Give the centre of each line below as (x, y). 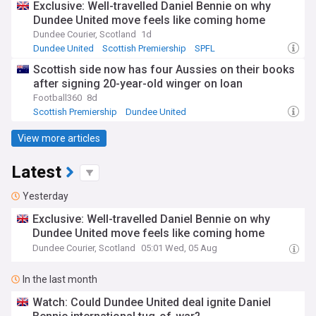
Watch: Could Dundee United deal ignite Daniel (152, 302)
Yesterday (45, 196)
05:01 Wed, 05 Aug (180, 248)
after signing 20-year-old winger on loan (138, 84)
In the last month (60, 279)
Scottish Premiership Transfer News (109, 123)
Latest (36, 172)
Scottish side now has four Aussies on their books (164, 69)
